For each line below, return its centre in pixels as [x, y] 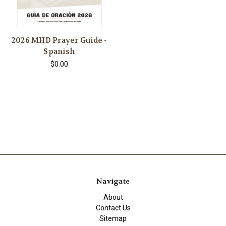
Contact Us [113, 208]
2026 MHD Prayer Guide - [59, 41]
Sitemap [113, 219]
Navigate [113, 181]
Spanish [59, 52]
